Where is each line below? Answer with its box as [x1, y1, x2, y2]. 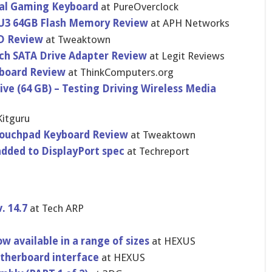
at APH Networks [148, 17, 229, 29]
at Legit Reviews [146, 50, 225, 62]
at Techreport [124, 145, 189, 157]
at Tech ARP [27, 202, 84, 214]
